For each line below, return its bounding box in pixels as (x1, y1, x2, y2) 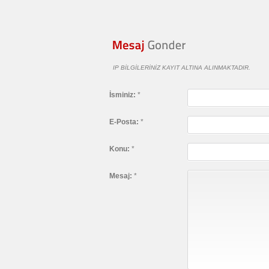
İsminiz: (109, 91, 136, 100)
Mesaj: (109, 172, 132, 181)
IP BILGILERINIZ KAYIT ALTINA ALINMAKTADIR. (109, 64, 250, 71)
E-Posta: (109, 118, 139, 127)
